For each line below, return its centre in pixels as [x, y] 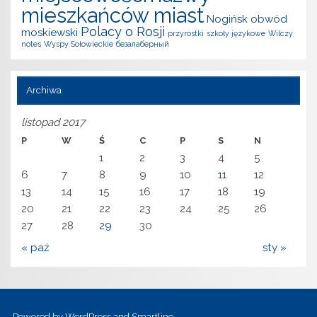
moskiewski [50, 33]
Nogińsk [227, 19]
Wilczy [281, 34]
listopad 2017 [53, 123]
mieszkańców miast [113, 16]
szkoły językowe [236, 34]
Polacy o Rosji [123, 32]
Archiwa [44, 90]
